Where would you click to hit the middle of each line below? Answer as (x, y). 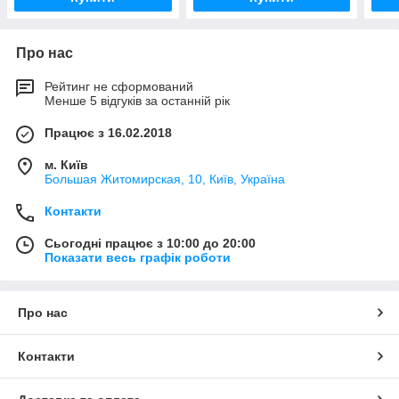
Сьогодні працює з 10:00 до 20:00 (150, 244)
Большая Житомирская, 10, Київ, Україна (165, 179)
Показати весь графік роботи (138, 258)
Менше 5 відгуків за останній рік (137, 101)
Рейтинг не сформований (119, 87)
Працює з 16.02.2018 (108, 133)
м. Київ (66, 165)
